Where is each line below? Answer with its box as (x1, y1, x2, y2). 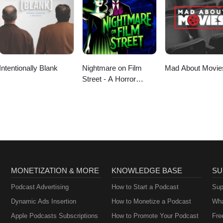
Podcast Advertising (11, 183, 69, 191)
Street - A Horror (82, 75, 136, 84)
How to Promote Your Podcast (111, 212, 199, 220)
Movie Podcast (82, 86, 131, 95)
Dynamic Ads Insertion (11, 198, 77, 206)
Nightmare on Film (82, 64, 142, 73)
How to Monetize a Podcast (111, 198, 191, 206)
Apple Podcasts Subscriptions (11, 212, 99, 220)
